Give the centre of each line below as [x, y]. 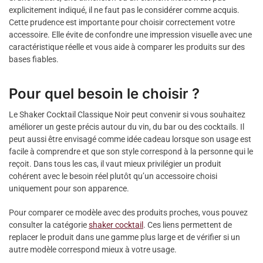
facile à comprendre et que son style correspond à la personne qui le [131, 152]
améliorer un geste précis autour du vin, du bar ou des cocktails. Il [127, 127]
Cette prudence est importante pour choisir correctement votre [122, 23]
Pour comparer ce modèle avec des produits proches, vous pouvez [128, 212]
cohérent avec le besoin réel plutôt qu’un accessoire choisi [113, 176]
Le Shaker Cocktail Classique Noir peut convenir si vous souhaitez [127, 115]
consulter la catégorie [49, 225]
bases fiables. [34, 60]
